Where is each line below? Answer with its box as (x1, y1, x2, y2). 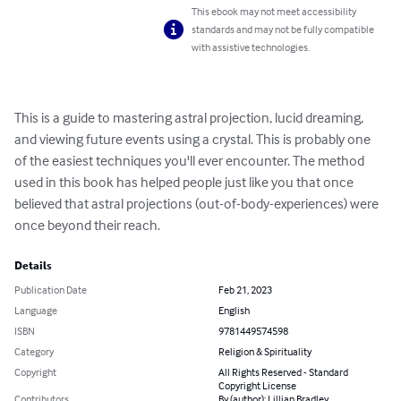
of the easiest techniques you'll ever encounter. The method (14, 151, 367, 170)
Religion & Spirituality (218, 345, 311, 359)
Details (14, 260, 52, 273)
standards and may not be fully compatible (192, 22, 375, 37)
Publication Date (14, 283, 87, 297)
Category (14, 345, 54, 359)
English (218, 303, 250, 318)
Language (14, 303, 57, 318)
